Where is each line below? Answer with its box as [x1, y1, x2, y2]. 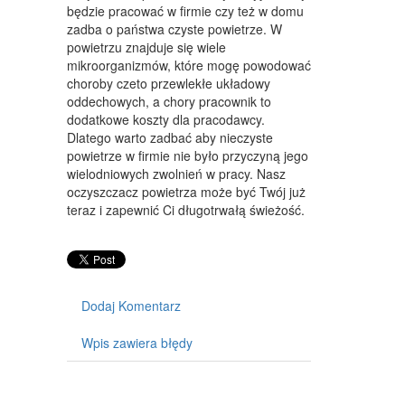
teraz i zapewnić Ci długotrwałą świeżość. [67, 201, 305, 220]
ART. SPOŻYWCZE [142, 318, 263, 338]
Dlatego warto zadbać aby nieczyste [67, 128, 273, 147]
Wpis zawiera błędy [81, 334, 193, 353]
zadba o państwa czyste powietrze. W [67, 20, 282, 39]
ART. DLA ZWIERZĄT [135, 215, 270, 235]
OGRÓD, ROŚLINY [142, 250, 263, 269]
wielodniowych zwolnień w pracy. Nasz [67, 165, 286, 184]
